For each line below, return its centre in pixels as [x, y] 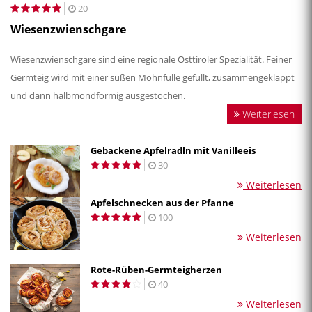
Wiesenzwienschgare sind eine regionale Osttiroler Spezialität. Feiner [151, 59]
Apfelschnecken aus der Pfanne [162, 203]
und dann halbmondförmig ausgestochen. [99, 95]
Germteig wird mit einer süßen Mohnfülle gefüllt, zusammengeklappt [153, 77]
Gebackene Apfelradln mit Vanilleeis [173, 150]
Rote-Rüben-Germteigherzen [156, 270]
